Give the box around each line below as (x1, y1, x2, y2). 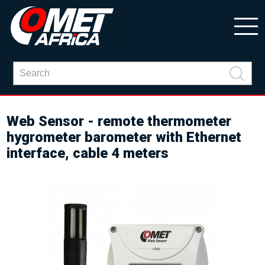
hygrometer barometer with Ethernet (7, 129, 242, 146)
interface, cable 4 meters (7, 145, 169, 161)
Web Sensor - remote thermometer (7, 113, 232, 130)
